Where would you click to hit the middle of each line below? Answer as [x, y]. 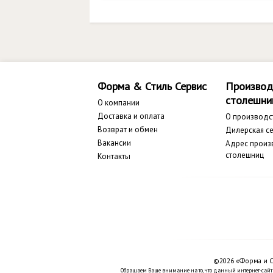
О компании [119, 103]
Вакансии [114, 143]
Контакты [114, 156]
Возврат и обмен [128, 129]
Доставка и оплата [131, 116]
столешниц [245, 155]
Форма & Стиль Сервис [152, 86]
